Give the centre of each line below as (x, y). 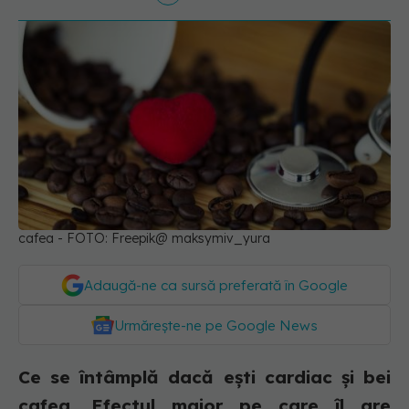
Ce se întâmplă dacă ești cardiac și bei (204, 378)
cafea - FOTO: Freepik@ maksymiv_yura (144, 239)
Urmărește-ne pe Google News (216, 326)
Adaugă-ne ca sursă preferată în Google (216, 286)
